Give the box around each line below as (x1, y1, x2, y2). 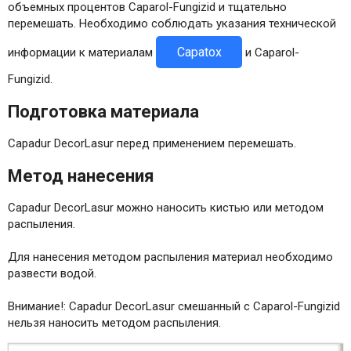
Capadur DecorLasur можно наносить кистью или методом (8, 201, 324, 215)
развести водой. (8, 266, 96, 281)
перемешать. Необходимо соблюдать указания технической (8, 16, 336, 31)
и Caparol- (242, 45, 299, 60)
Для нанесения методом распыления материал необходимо (8, 250, 333, 265)
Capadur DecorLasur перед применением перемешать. (8, 136, 296, 151)
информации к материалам (8, 45, 156, 60)
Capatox (176, 44, 222, 60)
